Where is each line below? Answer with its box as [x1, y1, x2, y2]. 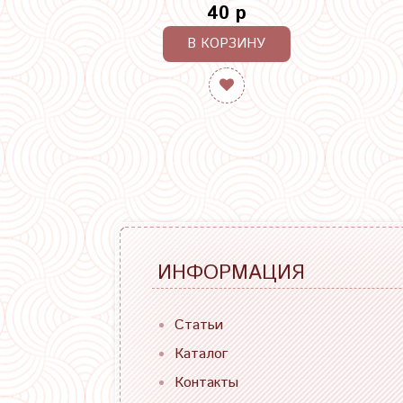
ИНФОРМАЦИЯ [157, 257, 304, 288]
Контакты [175, 372, 238, 393]
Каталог [175, 343, 228, 364]
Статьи [175, 314, 223, 336]
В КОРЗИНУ [187, 33, 266, 53]
